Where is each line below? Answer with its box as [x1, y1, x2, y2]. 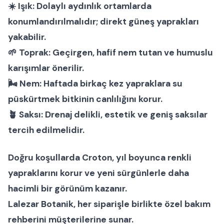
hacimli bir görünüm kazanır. [8, 182, 127, 194]
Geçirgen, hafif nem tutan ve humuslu [50, 46, 213, 58]
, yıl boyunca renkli [112, 151, 191, 163]
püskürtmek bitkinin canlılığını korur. [8, 93, 162, 104]
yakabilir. [8, 31, 46, 42]
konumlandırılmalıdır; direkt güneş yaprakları [8, 15, 199, 27]
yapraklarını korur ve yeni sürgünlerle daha [8, 167, 189, 178]
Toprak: [19, 46, 50, 58]
